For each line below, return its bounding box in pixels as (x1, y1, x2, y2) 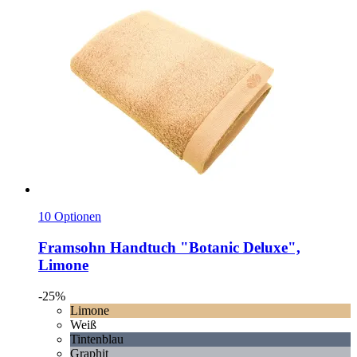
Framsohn (38, 238, 106, 256)
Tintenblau (70, 331, 124, 346)
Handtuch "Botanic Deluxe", (106, 238, 300, 256)
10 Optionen (38, 210, 101, 224)
